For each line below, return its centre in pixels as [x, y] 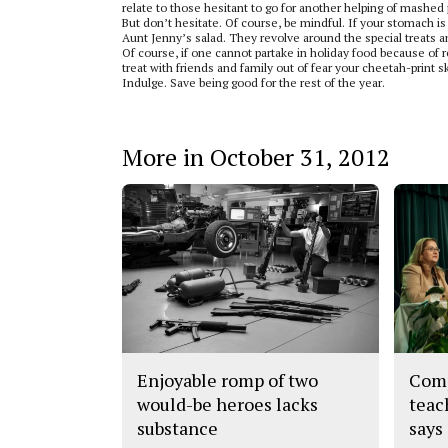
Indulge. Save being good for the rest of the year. [253, 82]
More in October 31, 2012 [256, 157]
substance [177, 428]
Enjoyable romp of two [227, 380]
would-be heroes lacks [227, 404]
